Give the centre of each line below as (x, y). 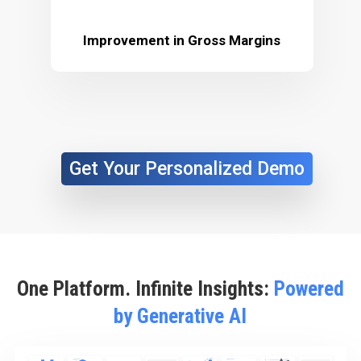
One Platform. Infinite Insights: (145, 289)
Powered (309, 289)
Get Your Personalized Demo (187, 168)
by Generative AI (180, 316)
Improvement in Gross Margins (182, 40)
